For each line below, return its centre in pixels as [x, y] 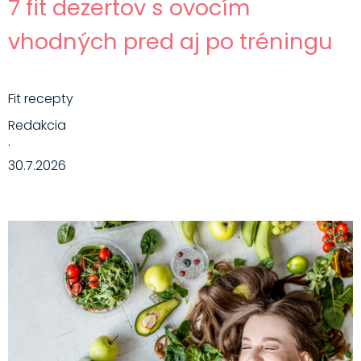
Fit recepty [40, 99]
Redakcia [37, 126]
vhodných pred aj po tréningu [170, 42]
